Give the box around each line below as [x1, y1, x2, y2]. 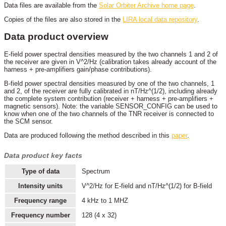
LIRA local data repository [123, 16, 197, 24]
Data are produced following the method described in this [4, 131, 172, 139]
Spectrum [81, 167, 110, 176]
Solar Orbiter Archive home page [99, 2, 194, 10]
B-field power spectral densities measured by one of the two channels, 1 [4, 79, 214, 87]
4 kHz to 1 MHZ [81, 197, 128, 205]
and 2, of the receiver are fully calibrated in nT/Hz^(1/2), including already [4, 87, 217, 95]
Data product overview [4, 31, 108, 42]
